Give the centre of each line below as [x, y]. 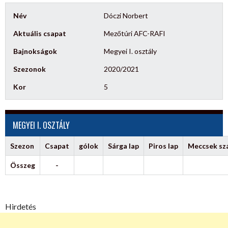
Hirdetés [21, 206]
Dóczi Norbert [126, 16]
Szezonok [30, 69]
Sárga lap [123, 146]
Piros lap [163, 146]
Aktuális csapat [40, 33]
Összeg [22, 165]
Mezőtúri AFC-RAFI [135, 33]
